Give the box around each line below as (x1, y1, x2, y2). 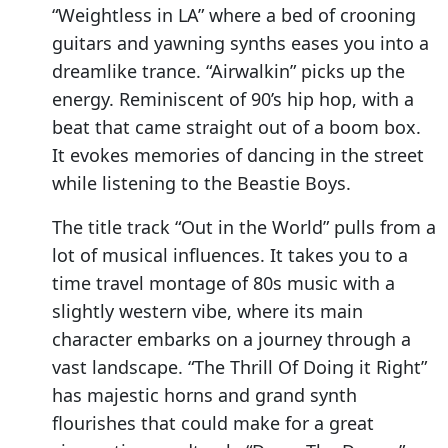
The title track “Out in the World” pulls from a (52, 215, 436, 240)
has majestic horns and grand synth (52, 383, 357, 408)
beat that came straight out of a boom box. (52, 115, 421, 140)
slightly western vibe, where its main (52, 299, 363, 324)
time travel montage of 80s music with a (52, 271, 395, 296)
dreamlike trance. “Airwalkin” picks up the (52, 59, 405, 84)
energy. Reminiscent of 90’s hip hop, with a (52, 87, 414, 112)
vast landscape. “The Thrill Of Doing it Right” (52, 355, 427, 380)
